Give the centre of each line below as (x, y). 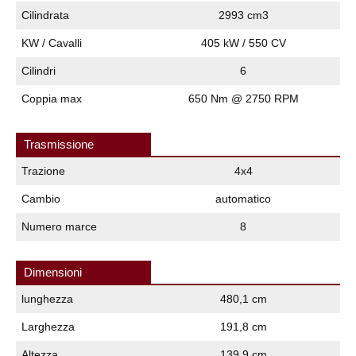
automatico (243, 198)
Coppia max (52, 98)
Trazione (43, 170)
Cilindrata (45, 15)
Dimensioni (53, 272)
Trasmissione (59, 144)
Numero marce (59, 226)
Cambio (41, 198)
